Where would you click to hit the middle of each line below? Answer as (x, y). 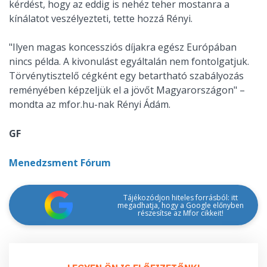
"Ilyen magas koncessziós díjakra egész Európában (123, 47)
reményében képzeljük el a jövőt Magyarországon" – (127, 90)
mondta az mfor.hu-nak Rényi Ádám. (90, 105)
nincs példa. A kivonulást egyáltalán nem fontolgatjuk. (129, 62)
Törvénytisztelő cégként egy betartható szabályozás (126, 76)
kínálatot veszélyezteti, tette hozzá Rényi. (101, 19)
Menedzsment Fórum (60, 163)
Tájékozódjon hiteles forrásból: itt (180, 197)
